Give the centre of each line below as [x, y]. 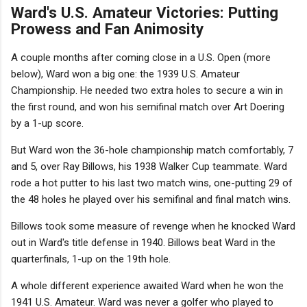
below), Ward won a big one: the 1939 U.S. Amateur [125, 74]
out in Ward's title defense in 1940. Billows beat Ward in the [143, 243]
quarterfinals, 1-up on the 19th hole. [91, 259]
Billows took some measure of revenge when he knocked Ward [153, 226]
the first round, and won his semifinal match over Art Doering [148, 107]
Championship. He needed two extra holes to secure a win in [147, 91]
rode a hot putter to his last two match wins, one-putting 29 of [152, 183]
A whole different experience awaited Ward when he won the [147, 286]
